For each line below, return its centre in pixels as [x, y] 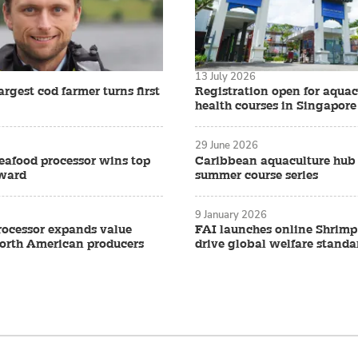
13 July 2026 [225, 77]
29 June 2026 [227, 145]
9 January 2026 [231, 214]
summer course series [257, 175]
